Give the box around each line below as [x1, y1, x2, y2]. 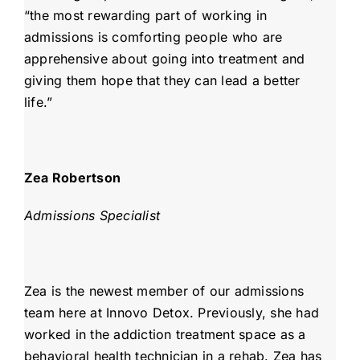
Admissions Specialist [23, 207, 161, 224]
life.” [23, 94, 57, 111]
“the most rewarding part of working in [23, 7, 268, 24]
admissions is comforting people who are [23, 29, 283, 46]
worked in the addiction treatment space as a [23, 326, 306, 343]
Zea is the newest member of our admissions [23, 283, 305, 300]
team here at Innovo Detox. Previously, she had [23, 305, 320, 321]
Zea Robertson [23, 170, 121, 186]
